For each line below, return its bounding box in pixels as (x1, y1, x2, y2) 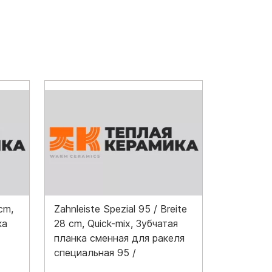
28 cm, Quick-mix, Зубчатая (54, 217, 178, 229)
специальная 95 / (54, 246, 136, 259)
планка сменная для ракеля (54, 231, 185, 244)
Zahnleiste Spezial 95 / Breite (54, 202, 187, 215)
